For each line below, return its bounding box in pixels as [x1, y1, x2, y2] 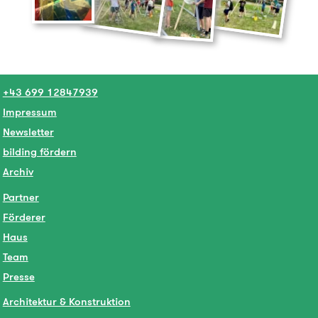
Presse [2, 269, 35, 283]
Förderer [2, 209, 45, 224]
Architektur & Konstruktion [2, 295, 131, 309]
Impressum [2, 105, 57, 119]
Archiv [2, 165, 33, 179]
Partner [2, 190, 39, 204]
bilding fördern [2, 145, 77, 159]
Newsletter [2, 125, 54, 139]
